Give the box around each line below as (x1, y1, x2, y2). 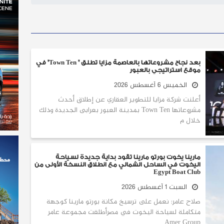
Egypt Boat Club (153, 168, 200, 175)
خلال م (180, 115, 200, 126)
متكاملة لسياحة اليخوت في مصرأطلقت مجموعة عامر (48, 206, 200, 218)
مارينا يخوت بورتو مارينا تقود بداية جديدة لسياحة (55, 153, 200, 160)
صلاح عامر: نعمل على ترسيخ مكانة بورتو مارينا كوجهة (46, 195, 200, 207)
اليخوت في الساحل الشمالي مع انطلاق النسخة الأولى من (34, 160, 200, 168)
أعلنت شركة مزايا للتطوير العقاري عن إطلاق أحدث (58, 94, 200, 105)
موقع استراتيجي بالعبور (129, 66, 200, 73)
